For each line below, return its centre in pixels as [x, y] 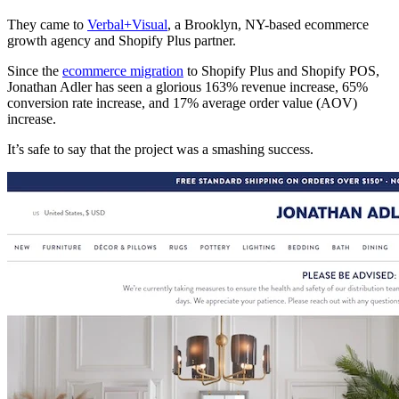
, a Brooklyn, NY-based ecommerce [268, 24]
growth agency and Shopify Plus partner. [122, 40]
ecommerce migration [123, 70]
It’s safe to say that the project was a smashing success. [160, 149]
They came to [47, 24]
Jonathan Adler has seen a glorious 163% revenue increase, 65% [187, 86]
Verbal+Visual [127, 24]
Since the [35, 70]
